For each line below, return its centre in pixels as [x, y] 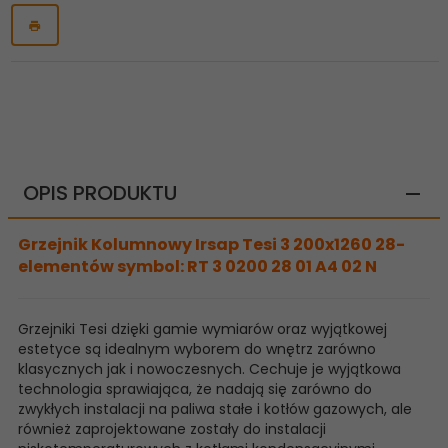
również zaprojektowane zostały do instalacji [172, 428]
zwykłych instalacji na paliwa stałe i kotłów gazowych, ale [215, 408]
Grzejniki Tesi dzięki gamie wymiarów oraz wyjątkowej [202, 328]
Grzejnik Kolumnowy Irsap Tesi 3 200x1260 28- [211, 244]
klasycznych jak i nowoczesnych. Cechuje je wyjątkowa [209, 368]
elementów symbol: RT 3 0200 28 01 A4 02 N [197, 266]
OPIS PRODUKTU [100, 192]
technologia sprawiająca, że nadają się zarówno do [195, 388]
